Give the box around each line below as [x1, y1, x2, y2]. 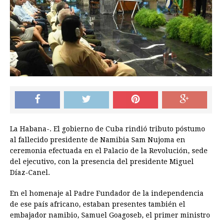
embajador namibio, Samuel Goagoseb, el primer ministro [10, 211, 210, 220]
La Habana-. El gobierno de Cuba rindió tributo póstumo [10, 125, 205, 133]
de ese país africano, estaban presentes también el [10, 200, 185, 209]
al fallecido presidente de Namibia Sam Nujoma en [10, 136, 185, 144]
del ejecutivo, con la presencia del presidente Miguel [10, 158, 194, 166]
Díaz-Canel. [10, 168, 50, 177]
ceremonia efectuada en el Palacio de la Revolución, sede [10, 147, 208, 155]
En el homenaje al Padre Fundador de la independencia [10, 189, 204, 198]
